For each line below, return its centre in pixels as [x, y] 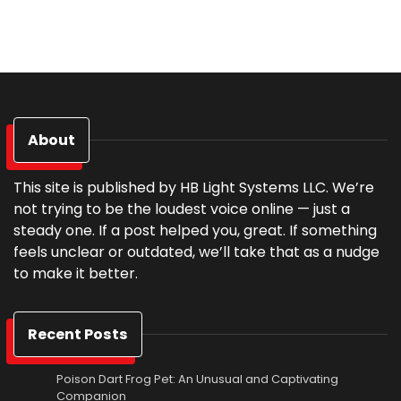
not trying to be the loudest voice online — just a [182, 209]
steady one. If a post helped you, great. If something [195, 230]
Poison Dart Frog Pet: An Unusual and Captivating [197, 379]
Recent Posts [78, 334]
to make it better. [76, 273]
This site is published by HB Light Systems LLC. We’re [194, 187]
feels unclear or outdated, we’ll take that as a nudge [196, 252]
